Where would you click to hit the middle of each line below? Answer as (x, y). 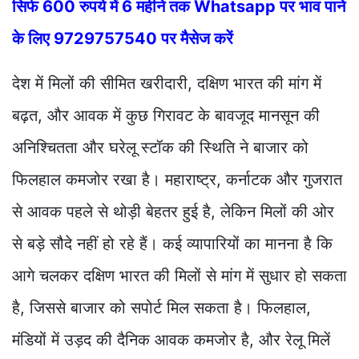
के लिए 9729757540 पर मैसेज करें (123, 39)
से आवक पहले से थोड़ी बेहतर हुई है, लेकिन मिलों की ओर (173, 212)
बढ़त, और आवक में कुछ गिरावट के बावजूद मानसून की (166, 116)
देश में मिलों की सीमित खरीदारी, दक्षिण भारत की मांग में (167, 84)
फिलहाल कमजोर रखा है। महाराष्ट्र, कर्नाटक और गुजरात (177, 180)
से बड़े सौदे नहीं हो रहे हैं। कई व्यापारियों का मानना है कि (172, 244)
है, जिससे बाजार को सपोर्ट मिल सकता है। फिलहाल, (161, 308)
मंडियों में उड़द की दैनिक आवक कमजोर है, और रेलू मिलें (171, 340)
